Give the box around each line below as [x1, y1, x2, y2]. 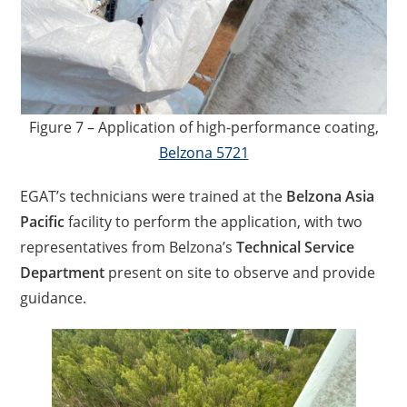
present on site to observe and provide [104, 263, 376, 283]
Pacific [20, 212, 65, 232]
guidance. [20, 288, 87, 308]
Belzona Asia [286, 186, 375, 206]
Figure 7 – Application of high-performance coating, [28, 117, 379, 137]
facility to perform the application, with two [65, 212, 363, 232]
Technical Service [236, 237, 355, 257]
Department [20, 263, 105, 283]
